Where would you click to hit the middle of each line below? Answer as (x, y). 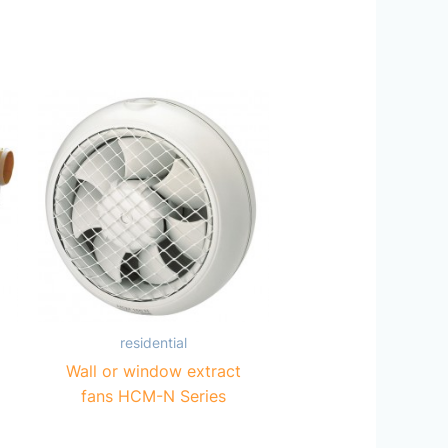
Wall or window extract (153, 370)
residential (153, 342)
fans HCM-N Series (153, 395)
